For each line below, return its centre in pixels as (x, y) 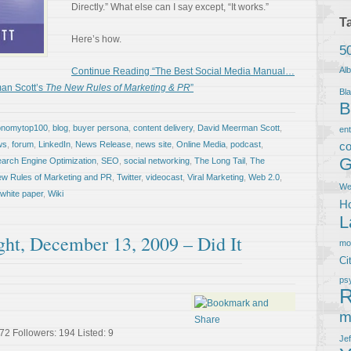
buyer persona (101, 128)
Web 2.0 (264, 177)
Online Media (201, 144)
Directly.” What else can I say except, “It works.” (170, 7)
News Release (103, 144)
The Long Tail (220, 161)
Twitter (129, 177)
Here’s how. (96, 39)
